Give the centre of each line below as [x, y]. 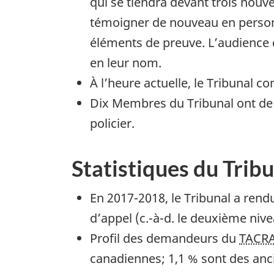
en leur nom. [126, 63]
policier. [112, 124]
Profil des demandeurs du [165, 238]
